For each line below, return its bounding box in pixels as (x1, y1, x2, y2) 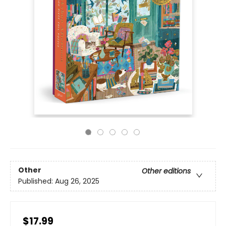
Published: (18, 176, 55, 187)
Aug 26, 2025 (55, 176, 99, 187)
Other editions (142, 166, 191, 177)
